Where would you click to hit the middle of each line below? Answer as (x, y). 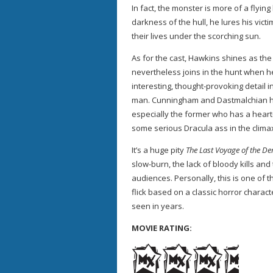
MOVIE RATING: (162, 228)
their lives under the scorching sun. (196, 36)
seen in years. (158, 206)
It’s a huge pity (159, 150)
